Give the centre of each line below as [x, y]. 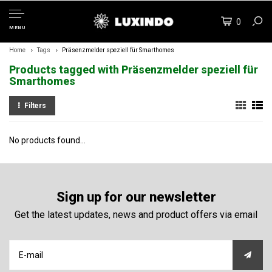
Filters [35, 106]
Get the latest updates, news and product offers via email [136, 215]
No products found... [47, 140]
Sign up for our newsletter [136, 197]
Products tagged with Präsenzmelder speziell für [134, 70]
